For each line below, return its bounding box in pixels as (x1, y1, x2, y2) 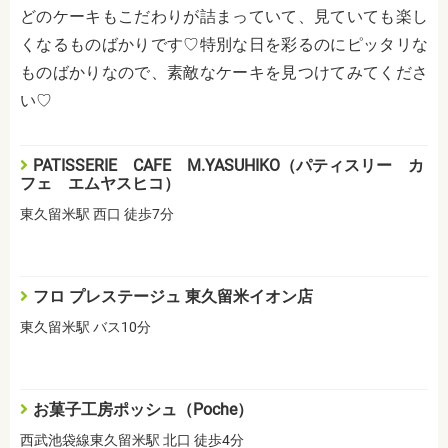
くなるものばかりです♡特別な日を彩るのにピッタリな (20, 35, 428, 55)
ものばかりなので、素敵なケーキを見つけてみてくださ (20, 63, 428, 83)
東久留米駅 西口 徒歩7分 (20, 206, 174, 223)
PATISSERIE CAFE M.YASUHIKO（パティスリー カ (33, 156, 424, 176)
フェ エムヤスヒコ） (20, 174, 180, 194)
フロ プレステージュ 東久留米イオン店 (33, 287, 313, 307)
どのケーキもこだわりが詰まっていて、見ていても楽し (20, 7, 428, 27)
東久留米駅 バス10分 (20, 319, 151, 336)
